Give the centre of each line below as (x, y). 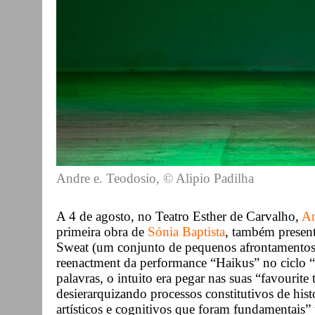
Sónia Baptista (186, 231)
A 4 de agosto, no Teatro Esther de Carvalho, (179, 216)
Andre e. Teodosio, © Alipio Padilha (155, 178)
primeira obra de (102, 231)
